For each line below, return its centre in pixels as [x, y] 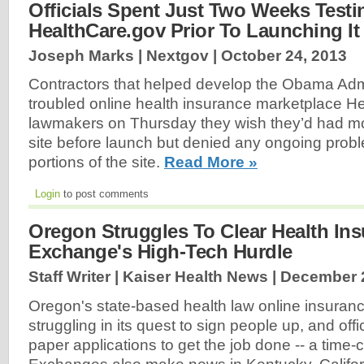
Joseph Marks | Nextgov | [125, 55]
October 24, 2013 [284, 55]
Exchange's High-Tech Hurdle [160, 252]
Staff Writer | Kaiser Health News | [154, 277]
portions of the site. [96, 162]
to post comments [104, 194]
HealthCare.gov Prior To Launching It [194, 30]
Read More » [211, 162]
